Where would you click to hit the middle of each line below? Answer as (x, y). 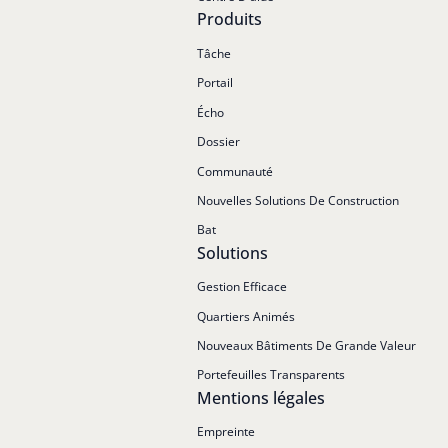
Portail (215, 83)
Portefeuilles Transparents (271, 375)
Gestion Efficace (242, 287)
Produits (230, 19)
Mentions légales (261, 397)
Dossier (219, 142)
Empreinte (226, 432)
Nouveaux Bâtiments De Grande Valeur (307, 345)
